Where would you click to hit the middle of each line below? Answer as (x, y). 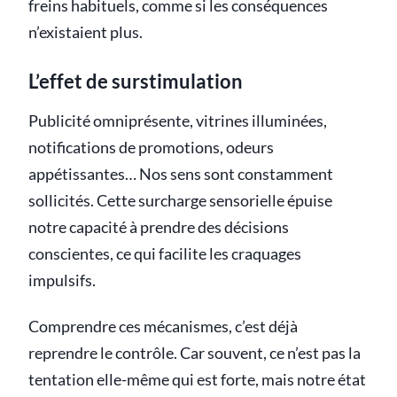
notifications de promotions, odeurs (151, 148)
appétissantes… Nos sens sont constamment (181, 175)
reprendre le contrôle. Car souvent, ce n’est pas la (195, 354)
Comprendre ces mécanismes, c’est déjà (163, 327)
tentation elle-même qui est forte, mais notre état (197, 380)
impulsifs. (62, 281)
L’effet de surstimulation (136, 82)
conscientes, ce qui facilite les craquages (165, 254)
